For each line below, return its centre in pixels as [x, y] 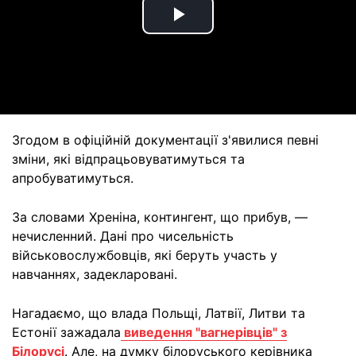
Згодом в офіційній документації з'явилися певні [165, 140]
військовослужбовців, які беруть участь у [145, 255]
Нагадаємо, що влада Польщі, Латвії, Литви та [159, 313]
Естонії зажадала [66, 332]
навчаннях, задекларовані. [95, 274]
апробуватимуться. [73, 178]
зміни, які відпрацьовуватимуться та [128, 159]
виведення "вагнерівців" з [204, 332]
